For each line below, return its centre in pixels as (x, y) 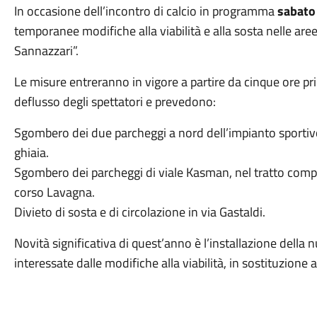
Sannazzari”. (46, 51)
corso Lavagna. (54, 192)
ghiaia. (31, 152)
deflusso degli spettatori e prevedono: (115, 102)
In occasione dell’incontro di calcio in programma (145, 11)
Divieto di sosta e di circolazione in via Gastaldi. (139, 212)
